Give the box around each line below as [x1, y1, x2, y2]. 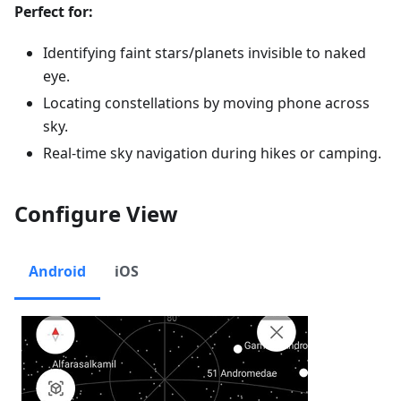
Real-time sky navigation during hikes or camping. [43, 143, 381, 164]
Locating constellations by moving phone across [43, 93, 370, 114]
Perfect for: [14, 2, 93, 22]
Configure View [14, 199, 178, 229]
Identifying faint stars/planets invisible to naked [43, 43, 366, 64]
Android [29, 261, 86, 282]
